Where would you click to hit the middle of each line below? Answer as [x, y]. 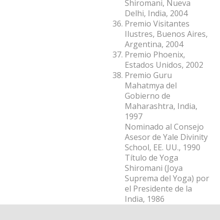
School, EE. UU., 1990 [163, 147]
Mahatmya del [151, 85]
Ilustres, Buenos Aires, [166, 34]
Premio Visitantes [157, 23]
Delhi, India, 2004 [156, 13]
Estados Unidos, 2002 [164, 65]
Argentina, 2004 [154, 44]
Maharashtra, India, [161, 106]
